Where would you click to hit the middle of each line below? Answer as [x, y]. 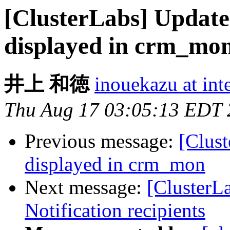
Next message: [86, 187]
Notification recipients [115, 210]
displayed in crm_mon [115, 164]
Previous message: [102, 141]
